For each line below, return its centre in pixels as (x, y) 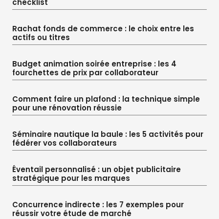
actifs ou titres (41, 37)
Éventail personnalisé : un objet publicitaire (97, 169)
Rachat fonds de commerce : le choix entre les (103, 28)
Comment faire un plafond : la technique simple (106, 99)
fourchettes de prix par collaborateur (85, 72)
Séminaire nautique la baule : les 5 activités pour (108, 134)
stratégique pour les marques (71, 178)
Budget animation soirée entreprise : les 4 (94, 64)
